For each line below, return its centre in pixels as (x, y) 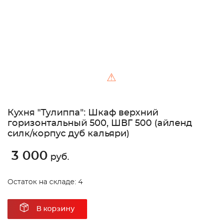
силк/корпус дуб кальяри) (68, 134)
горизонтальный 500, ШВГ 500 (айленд (100, 124)
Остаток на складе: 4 (45, 182)
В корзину (56, 209)
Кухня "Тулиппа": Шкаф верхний (83, 113)
